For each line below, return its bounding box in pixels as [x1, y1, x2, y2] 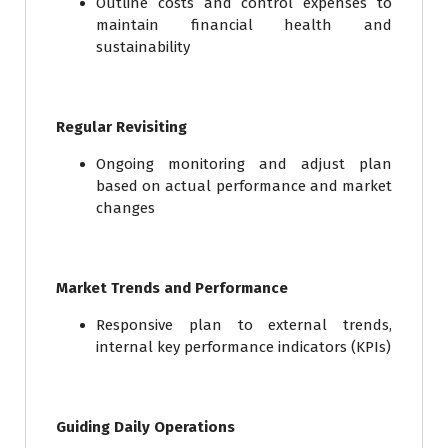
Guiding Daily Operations [56, 418, 235, 437]
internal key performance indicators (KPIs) [96, 338, 391, 357]
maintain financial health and [96, 16, 392, 35]
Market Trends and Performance [56, 279, 288, 298]
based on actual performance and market [96, 177, 392, 196]
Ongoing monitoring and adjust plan [96, 155, 392, 174]
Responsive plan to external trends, [96, 316, 392, 335]
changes [96, 199, 155, 218]
